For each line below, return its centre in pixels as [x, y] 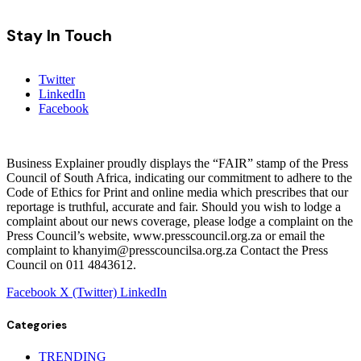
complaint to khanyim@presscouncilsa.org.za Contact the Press [167, 251]
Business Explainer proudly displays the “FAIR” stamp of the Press [177, 164]
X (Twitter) [88, 293]
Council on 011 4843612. [71, 265]
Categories [37, 325]
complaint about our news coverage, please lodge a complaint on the [180, 222]
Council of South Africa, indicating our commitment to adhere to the [179, 178]
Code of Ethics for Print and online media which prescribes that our [177, 193]
